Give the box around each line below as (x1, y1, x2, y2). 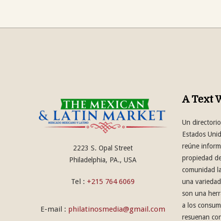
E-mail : (40, 205, 68, 214)
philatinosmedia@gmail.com (68, 205, 165, 214)
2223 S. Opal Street (73, 144, 133, 152)
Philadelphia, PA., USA (69, 156, 137, 164)
